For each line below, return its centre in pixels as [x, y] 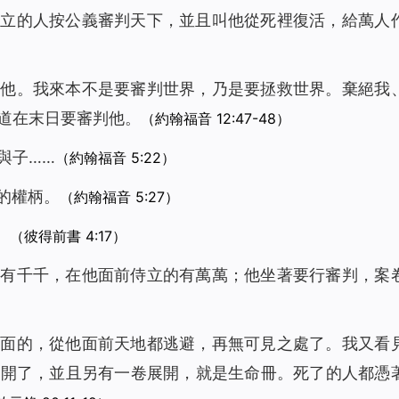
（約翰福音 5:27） [119, 197]
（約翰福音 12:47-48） [216, 118]
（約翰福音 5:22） [115, 158]
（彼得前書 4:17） [68, 236]
